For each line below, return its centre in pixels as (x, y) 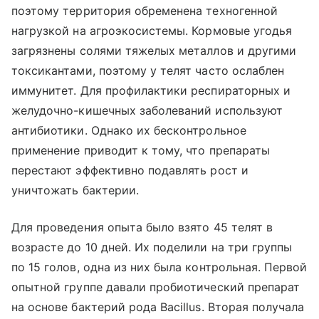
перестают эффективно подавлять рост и (130, 170)
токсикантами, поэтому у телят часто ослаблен (148, 70)
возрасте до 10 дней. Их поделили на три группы (152, 247)
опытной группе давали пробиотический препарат (156, 287)
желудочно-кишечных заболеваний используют (147, 110)
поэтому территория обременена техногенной (145, 10)
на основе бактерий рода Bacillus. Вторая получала (158, 307)
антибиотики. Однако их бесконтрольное (129, 130)
